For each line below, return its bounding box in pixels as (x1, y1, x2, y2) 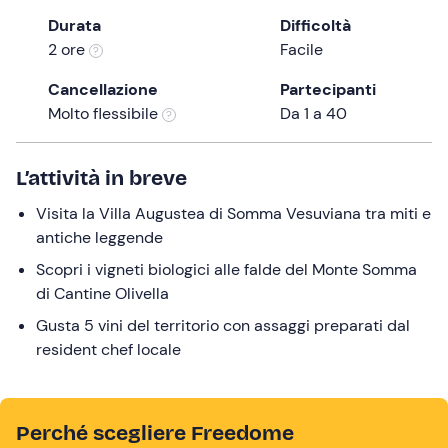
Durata (48, 15, 101, 36)
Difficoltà (280, 15, 351, 36)
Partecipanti (280, 79, 376, 100)
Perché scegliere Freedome (16, 420, 294, 446)
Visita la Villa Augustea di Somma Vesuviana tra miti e (36, 203, 431, 224)
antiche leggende (36, 227, 163, 248)
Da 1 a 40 (280, 103, 347, 124)
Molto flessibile (48, 103, 162, 124)
